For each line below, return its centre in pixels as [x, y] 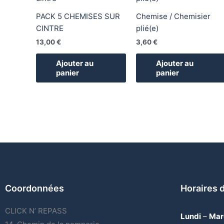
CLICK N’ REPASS [36, 210]
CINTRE [50, 28]
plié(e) [147, 28]
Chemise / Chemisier [173, 16]
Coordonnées [34, 188]
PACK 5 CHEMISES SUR [78, 16]
